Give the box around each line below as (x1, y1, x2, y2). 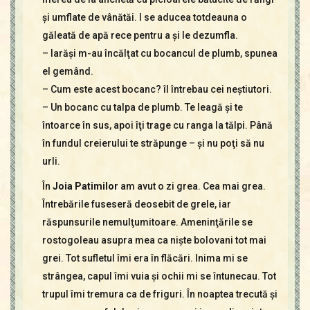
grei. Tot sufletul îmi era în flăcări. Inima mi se (42, 252, 248, 264)
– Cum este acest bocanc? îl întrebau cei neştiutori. (42, 83, 272, 95)
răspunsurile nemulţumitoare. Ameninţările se (42, 216, 253, 228)
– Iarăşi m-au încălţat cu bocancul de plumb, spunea (42, 47, 277, 59)
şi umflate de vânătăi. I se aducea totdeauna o (42, 11, 247, 23)
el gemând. (42, 65, 93, 77)
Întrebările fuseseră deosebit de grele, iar (42, 198, 231, 210)
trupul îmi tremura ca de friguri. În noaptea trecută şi (42, 288, 277, 300)
